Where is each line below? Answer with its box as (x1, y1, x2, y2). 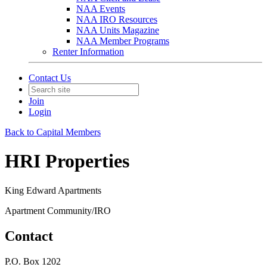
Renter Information (52, 46, 124, 57)
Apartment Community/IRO (5, 205, 111, 216)
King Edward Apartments (5, 185, 101, 195)
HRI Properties (5, 150, 129, 172)
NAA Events (76, 4, 125, 14)
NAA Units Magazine (76, 25, 159, 35)
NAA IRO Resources (76, 14, 157, 24)
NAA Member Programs (76, 36, 169, 46)
